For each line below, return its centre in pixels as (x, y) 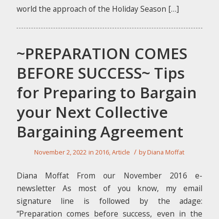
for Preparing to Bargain (106, 93)
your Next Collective (92, 112)
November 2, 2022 (61, 152)
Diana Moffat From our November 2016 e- (109, 176)
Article (121, 152)
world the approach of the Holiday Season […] (98, 9)
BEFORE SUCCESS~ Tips (100, 73)
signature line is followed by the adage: (109, 201)
